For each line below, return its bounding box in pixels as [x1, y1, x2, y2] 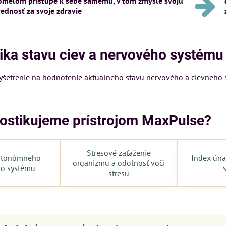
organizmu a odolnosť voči [72, 158, 165, 168]
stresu [108, 168, 129, 178]
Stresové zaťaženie [86, 148, 151, 158]
